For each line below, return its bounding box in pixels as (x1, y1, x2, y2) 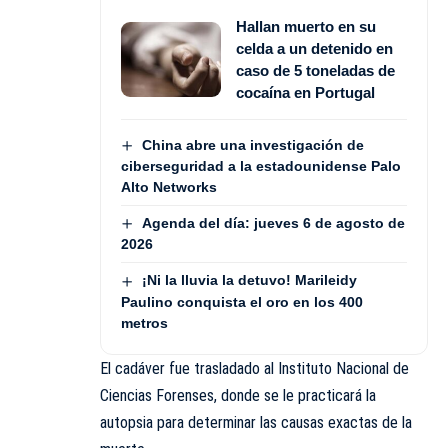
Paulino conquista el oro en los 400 (121, 293, 363, 310)
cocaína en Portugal (236, 83, 375, 101)
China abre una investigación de (141, 136, 364, 153)
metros (121, 314, 168, 331)
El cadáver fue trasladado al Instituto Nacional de (100, 358, 409, 378)
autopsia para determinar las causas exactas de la (100, 412, 412, 432)
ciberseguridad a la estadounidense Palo (121, 157, 401, 174)
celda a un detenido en (236, 39, 393, 57)
